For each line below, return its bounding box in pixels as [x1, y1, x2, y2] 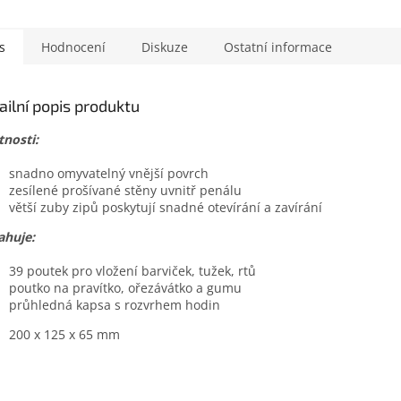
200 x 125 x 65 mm [9, 325, 120, 343]
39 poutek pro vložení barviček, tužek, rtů [9, 261, 256, 279]
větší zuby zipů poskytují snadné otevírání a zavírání [9, 198, 322, 216]
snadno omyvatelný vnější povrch [9, 164, 209, 182]
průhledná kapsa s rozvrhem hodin [9, 295, 220, 313]
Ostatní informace [224, 38, 332, 55]
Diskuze [141, 38, 188, 55]
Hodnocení [41, 38, 106, 55]
